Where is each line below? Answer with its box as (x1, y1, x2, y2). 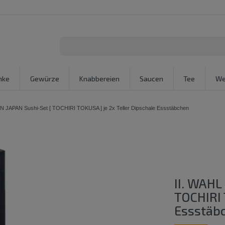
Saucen (140, 74, 164, 83)
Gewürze (30, 74, 59, 83)
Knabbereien (79, 74, 120, 83)
